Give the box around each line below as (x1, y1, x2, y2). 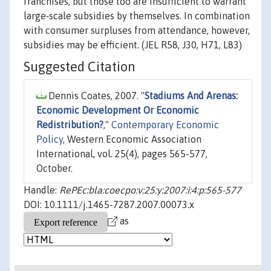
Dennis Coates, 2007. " (46, 90, 145, 102)
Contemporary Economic (111, 119, 219, 131)
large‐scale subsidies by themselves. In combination (24, 10, 250, 22)
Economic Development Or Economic (36, 105, 199, 116)
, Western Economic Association (63, 134, 201, 145)
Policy (36, 134, 63, 145)
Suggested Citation (24, 59, 135, 75)
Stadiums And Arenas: (145, 90, 238, 102)
